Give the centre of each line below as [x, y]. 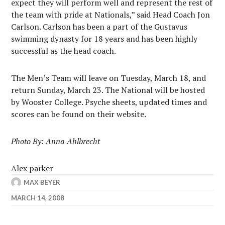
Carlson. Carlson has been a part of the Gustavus [99, 27]
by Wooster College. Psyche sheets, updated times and [109, 102]
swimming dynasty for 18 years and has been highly [104, 39]
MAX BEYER [42, 182]
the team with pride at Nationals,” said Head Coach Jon [111, 15]
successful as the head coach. [64, 51]
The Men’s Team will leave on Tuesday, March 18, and [109, 78]
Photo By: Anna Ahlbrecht [56, 141]
